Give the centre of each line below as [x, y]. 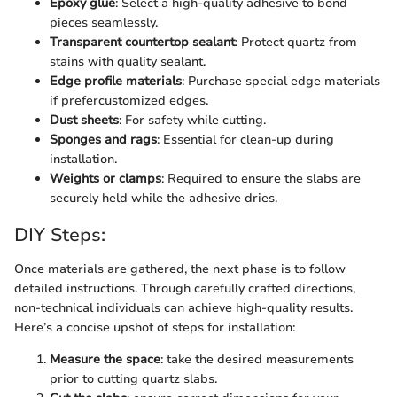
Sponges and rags [103, 140]
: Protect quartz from [296, 42]
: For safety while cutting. [192, 120]
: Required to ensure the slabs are [261, 179]
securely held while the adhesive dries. [163, 198]
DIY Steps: [60, 235]
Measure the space [105, 359]
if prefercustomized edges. [129, 101]
